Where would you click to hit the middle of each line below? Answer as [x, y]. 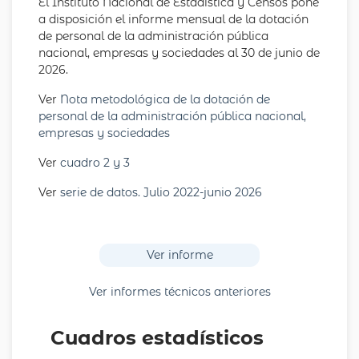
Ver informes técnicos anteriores [179, 292]
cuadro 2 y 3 [95, 163]
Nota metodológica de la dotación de [163, 99]
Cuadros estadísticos [157, 338]
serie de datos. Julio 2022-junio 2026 [161, 192]
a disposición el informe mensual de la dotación [173, 19]
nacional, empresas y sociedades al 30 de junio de [179, 53]
